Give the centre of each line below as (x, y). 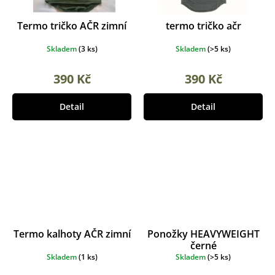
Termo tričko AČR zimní (72, 26)
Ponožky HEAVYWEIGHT (203, 234)
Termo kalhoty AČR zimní (72, 234)
